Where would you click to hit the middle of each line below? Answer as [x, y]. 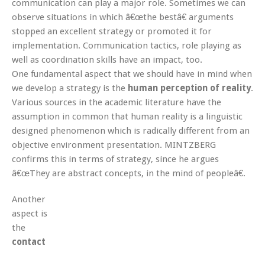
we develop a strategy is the [70, 88]
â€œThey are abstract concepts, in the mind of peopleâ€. [129, 173]
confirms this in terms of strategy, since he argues [115, 159]
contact [29, 242]
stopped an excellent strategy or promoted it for [112, 31]
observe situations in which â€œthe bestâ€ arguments [123, 17]
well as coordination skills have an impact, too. [107, 59]
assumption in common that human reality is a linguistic [127, 116]
